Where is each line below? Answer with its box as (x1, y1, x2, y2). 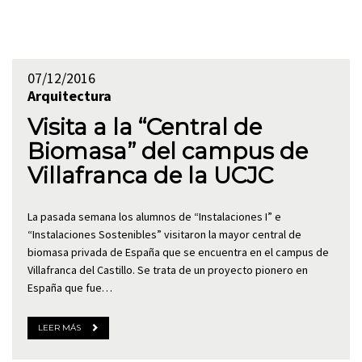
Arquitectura (27, 86, 112, 105)
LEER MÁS (37, 322, 81, 333)
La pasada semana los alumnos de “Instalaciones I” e (27, 209, 281, 224)
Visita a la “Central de (27, 113, 262, 141)
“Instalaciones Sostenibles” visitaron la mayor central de (27, 227, 301, 242)
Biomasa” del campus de (27, 137, 308, 165)
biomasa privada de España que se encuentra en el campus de (27, 245, 329, 259)
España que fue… (27, 280, 112, 295)
